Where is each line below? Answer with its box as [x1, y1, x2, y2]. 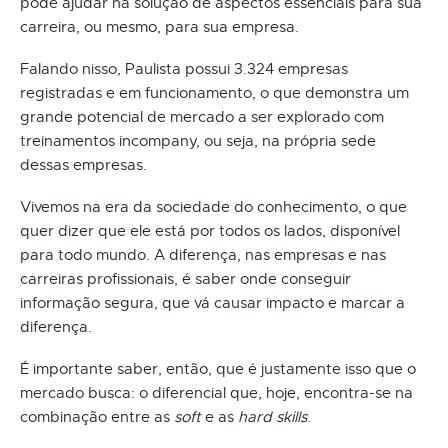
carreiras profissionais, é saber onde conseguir [20, 269, 351, 288]
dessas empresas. [20, 155, 147, 174]
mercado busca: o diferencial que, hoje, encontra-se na [20, 383, 413, 402]
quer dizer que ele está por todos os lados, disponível [20, 221, 400, 240]
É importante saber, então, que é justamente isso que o [20, 359, 416, 378]
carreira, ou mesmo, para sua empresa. [20, 17, 299, 36]
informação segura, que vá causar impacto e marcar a [20, 293, 405, 312]
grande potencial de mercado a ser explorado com [20, 107, 384, 126]
